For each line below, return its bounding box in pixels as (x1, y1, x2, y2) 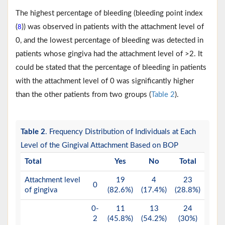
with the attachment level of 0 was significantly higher (16, 77, 194, 85)
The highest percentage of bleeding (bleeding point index (16, 9, 202, 17)
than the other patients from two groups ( (16, 90, 151, 98)
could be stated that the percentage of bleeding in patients (16, 63, 206, 71)
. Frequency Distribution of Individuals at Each (45, 128, 196, 136)
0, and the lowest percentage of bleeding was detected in (16, 36, 203, 44)
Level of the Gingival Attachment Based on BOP (21, 141, 178, 149)
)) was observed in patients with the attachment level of (22, 23, 204, 31)
